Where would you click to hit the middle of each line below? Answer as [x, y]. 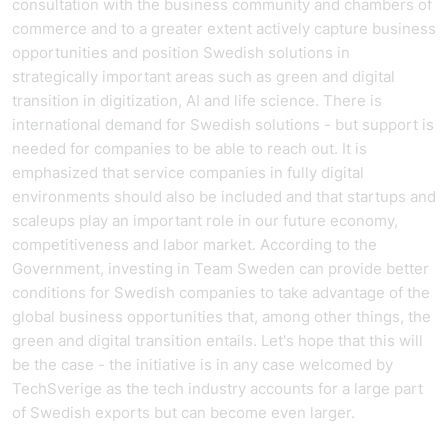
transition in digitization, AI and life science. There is [197, 100]
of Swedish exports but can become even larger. [187, 412]
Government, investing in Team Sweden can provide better [220, 268]
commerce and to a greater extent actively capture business [224, 28]
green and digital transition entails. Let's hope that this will [217, 340]
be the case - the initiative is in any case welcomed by [202, 364]
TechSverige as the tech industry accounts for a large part [217, 388]
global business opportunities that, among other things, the [221, 316]
